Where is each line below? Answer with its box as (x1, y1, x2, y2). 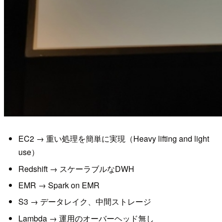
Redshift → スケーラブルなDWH (18, 163, 134, 174)
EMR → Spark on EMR (18, 179, 100, 191)
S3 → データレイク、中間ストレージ (18, 196, 151, 208)
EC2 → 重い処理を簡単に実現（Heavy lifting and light (18, 133, 209, 145)
